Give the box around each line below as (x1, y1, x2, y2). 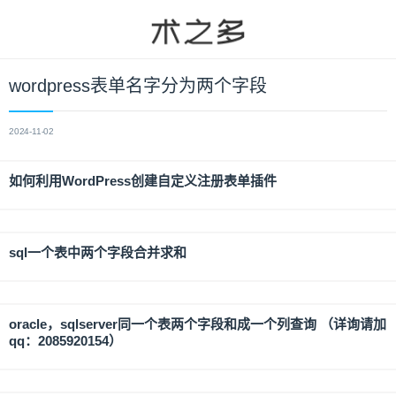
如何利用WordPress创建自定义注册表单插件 (9, 173, 277, 188)
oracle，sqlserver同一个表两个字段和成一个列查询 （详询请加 (9, 316, 386, 331)
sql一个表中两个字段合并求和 (9, 245, 187, 260)
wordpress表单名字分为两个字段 (9, 76, 267, 95)
